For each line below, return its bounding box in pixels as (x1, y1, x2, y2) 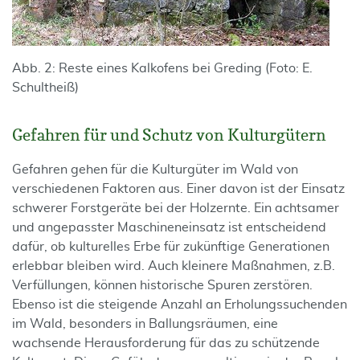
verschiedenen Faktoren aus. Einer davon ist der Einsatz (12, 182, 345, 195)
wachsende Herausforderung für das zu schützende (12, 337, 320, 350)
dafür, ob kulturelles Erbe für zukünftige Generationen (12, 240, 329, 253)
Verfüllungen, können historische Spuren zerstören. (12, 279, 313, 292)
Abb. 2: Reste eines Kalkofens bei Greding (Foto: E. (12, 62, 313, 75)
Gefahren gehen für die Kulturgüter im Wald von (12, 163, 298, 176)
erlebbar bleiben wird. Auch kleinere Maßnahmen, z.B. (12, 260, 335, 272)
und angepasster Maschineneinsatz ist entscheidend (12, 221, 326, 234)
